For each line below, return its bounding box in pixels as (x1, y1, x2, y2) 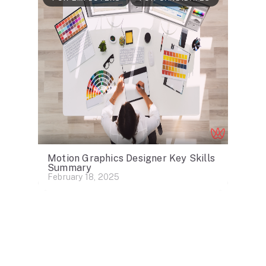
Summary (47, 162, 92, 174)
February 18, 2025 (47, 172, 120, 182)
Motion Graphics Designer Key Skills (47, 153, 215, 164)
